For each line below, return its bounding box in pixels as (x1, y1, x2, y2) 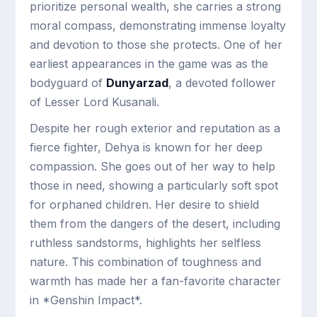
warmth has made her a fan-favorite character (30, 274, 282, 288)
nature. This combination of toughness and (30, 255, 262, 269)
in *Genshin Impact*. (30, 293, 143, 307)
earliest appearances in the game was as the (30, 57, 269, 71)
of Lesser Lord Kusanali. (30, 95, 160, 109)
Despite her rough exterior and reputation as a (30, 121, 281, 135)
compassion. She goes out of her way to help (30, 159, 276, 173)
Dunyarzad (106, 76, 169, 90)
